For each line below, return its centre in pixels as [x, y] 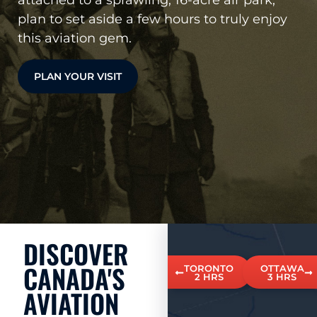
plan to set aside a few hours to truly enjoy [152, 18]
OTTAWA [282, 268]
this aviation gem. [75, 38]
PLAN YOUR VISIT [78, 77]
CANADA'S [74, 278]
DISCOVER [76, 253]
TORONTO [209, 268]
